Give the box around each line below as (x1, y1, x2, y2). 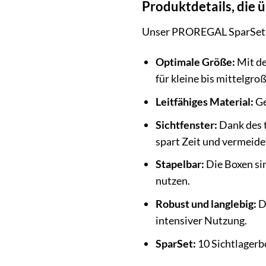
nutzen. (156, 174, 191, 188)
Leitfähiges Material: (156, 95, 254, 109)
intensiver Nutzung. (156, 213, 248, 227)
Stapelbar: (156, 157, 205, 171)
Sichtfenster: (156, 118, 218, 131)
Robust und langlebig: (156, 197, 257, 210)
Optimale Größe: (156, 55, 236, 69)
